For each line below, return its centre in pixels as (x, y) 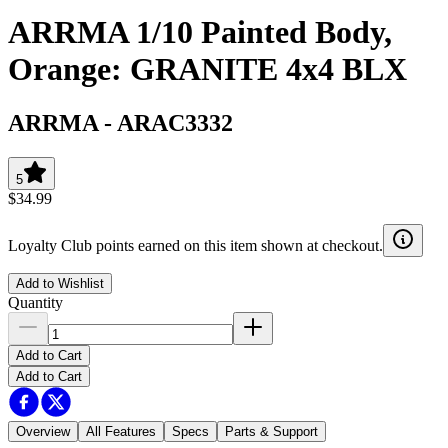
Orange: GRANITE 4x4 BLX (207, 69)
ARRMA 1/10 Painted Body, (200, 32)
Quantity (35, 302)
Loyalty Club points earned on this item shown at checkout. (195, 245)
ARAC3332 (175, 122)
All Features (121, 431)
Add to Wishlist (60, 283)
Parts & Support (271, 431)
